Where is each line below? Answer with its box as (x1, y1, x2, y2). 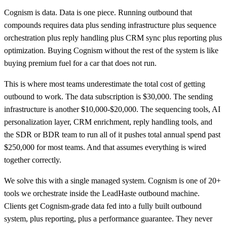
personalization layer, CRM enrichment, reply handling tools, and (4, 118, 212, 127)
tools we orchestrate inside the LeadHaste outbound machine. (4, 189, 200, 198)
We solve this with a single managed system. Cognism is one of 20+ (4, 176, 221, 185)
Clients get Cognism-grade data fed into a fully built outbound (4, 202, 202, 211)
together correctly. (4, 156, 61, 165)
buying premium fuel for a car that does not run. (4, 59, 157, 68)
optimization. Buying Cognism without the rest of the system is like (4, 46, 218, 55)
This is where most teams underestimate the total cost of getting (4, 80, 205, 89)
